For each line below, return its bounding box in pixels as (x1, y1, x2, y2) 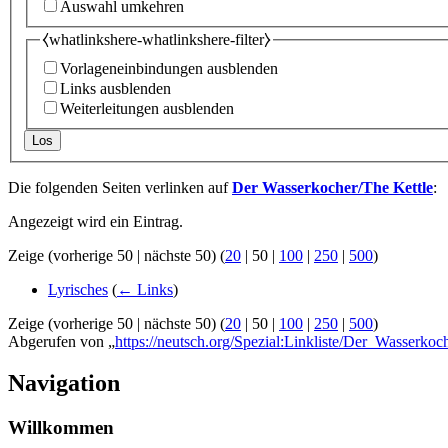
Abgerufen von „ (8, 332, 115, 350)
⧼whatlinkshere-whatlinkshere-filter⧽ (42, 30, 271, 48)
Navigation (8, 370, 120, 397)
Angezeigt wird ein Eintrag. (8, 212, 183, 230)
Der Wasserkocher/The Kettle (232, 178, 433, 196)
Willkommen (8, 417, 114, 439)
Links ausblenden (60, 79, 171, 97)
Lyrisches (48, 280, 108, 298)
